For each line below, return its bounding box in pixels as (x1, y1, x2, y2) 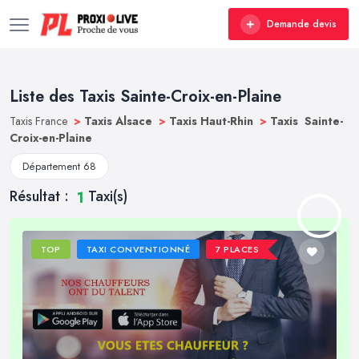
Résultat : (10, 186, 73, 207)
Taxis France (10, 113, 71, 129)
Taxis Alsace (84, 113, 155, 129)
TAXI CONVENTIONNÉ (86, 243, 191, 256)
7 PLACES (216, 243, 260, 256)
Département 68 (22, 159, 96, 174)
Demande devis (267, 17, 337, 31)
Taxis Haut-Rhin (169, 113, 256, 129)
